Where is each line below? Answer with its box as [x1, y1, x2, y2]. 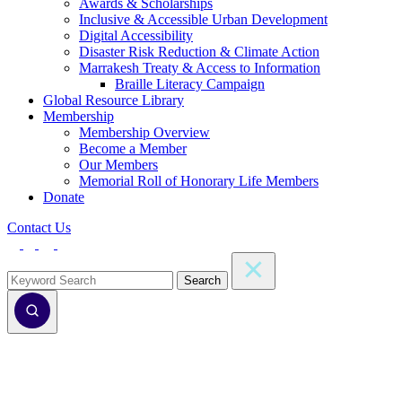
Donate [43, 189, 84, 205]
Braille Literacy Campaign [115, 76, 265, 92]
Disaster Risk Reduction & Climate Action [79, 44, 319, 59]
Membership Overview [79, 125, 210, 140]
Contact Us [7, 220, 71, 235]
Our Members [79, 157, 158, 172]
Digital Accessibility [79, 28, 193, 43]
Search [184, 274, 221, 287]
